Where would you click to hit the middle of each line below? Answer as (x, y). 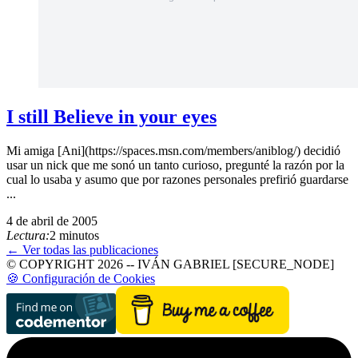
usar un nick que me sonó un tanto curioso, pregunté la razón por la (175, 165)
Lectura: (28, 236)
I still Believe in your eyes (111, 117)
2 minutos (74, 236)
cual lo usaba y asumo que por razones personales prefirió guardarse (177, 180)
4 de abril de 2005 (52, 221)
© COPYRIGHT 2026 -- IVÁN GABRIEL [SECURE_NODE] (170, 265)
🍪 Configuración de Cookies (81, 279)
